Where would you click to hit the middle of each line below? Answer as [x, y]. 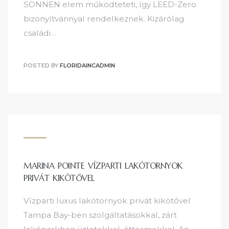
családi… [40, 33]
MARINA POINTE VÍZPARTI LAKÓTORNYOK [103, 166]
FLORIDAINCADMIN [87, 65]
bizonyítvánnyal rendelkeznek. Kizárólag [104, 18]
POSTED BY [42, 65]
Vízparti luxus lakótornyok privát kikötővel [107, 201]
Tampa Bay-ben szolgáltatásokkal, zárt [100, 215]
